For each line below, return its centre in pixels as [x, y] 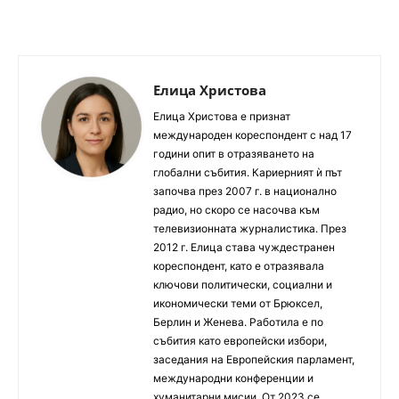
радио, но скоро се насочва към [236, 209]
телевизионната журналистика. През [250, 228]
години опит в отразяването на [234, 153]
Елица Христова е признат [222, 116]
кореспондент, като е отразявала [239, 265]
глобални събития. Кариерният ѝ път [248, 172]
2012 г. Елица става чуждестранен [244, 247]
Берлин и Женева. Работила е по [238, 322]
